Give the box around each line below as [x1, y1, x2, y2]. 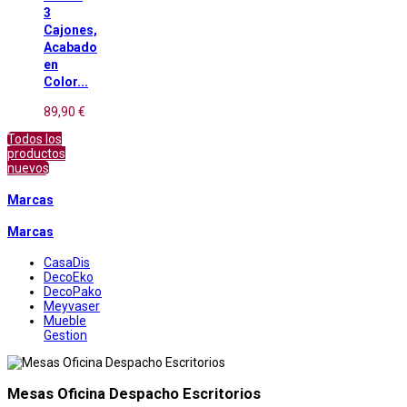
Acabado [44, 39, 97, 55]
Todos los [7, 132, 62, 147]
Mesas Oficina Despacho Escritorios [7, 384, 261, 402]
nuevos [7, 161, 49, 176]
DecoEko [44, 270, 94, 285]
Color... [44, 74, 88, 89]
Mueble [44, 313, 86, 329]
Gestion [44, 328, 87, 343]
